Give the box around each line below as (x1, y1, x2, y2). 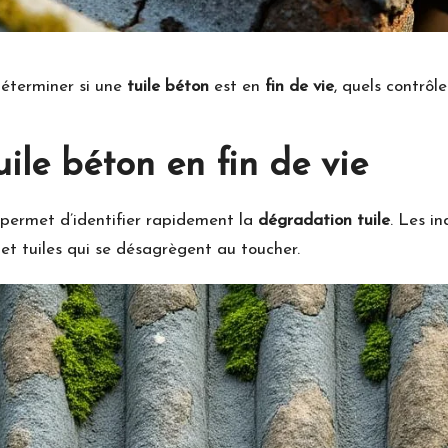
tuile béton (127, 78, 209, 96)
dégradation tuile (258, 212, 390, 230)
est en (209, 78, 265, 96)
